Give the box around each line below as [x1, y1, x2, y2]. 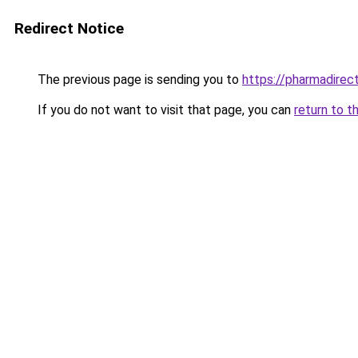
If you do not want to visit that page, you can [34, 102, 294, 117]
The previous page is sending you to [34, 72, 242, 87]
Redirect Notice [14, 19, 124, 38]
